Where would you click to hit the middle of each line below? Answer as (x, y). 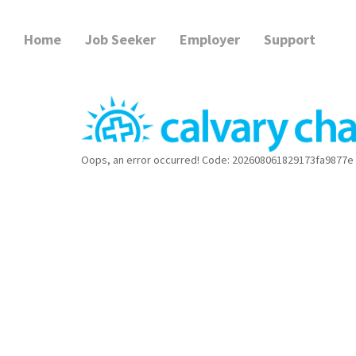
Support (290, 39)
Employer (210, 39)
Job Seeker (120, 39)
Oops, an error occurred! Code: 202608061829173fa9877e (217, 159)
